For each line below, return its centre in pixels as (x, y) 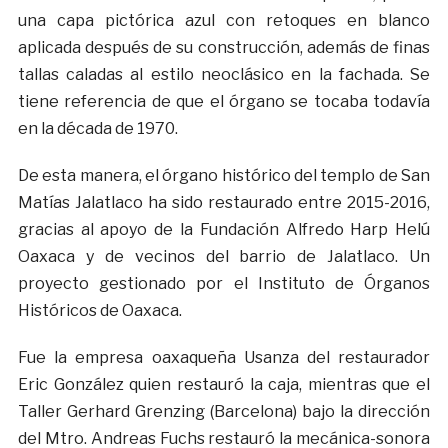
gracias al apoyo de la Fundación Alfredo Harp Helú (224, 230)
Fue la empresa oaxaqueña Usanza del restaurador (224, 358)
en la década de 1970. (97, 129)
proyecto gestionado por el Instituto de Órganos (224, 284)
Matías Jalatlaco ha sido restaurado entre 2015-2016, (224, 203)
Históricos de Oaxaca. (99, 311)
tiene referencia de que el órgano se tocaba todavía (224, 102)
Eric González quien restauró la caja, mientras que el (224, 385)
